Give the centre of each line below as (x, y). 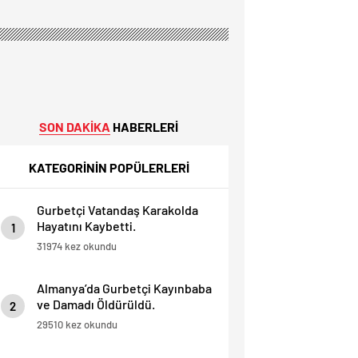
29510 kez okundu (77, 324)
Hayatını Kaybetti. (86, 225)
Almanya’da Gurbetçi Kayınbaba (124, 288)
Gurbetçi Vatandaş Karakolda (117, 209)
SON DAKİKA (75, 126)
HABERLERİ (144, 126)
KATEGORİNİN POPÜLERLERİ (109, 167)
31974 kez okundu (77, 246)
